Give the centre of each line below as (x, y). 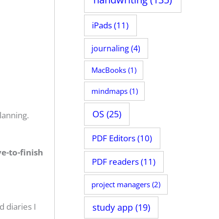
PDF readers (116, 162)
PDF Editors (114, 138)
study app (112, 208)
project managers (120, 184)
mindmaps (109, 91)
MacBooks (109, 70)
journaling (110, 48)
